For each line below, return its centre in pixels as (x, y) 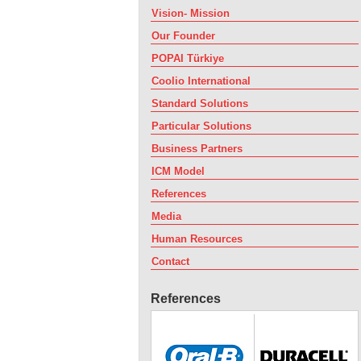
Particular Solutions (201, 126)
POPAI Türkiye (188, 58)
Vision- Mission (191, 13)
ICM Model (178, 171)
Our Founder (183, 36)
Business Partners (197, 149)
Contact (170, 261)
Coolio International (201, 81)
